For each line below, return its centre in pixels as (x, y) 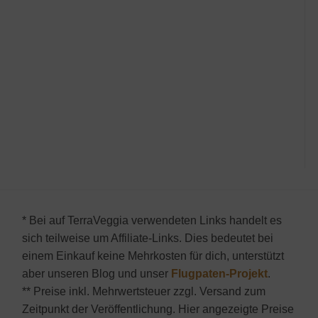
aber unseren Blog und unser (96, 273)
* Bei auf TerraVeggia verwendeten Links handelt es (152, 220)
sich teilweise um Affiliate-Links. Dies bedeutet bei (147, 238)
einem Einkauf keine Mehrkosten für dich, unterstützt (153, 256)
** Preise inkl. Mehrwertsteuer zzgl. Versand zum (143, 291)
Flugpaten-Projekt (219, 273)
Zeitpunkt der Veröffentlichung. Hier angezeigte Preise (158, 309)
